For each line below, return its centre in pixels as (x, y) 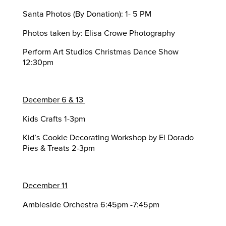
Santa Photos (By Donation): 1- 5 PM (87, 14)
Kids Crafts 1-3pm (54, 119)
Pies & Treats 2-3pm (59, 148)
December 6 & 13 (54, 100)
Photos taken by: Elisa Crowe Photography (99, 33)
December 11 (45, 186)
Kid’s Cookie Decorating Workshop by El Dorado (108, 137)
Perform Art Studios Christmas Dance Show (100, 52)
